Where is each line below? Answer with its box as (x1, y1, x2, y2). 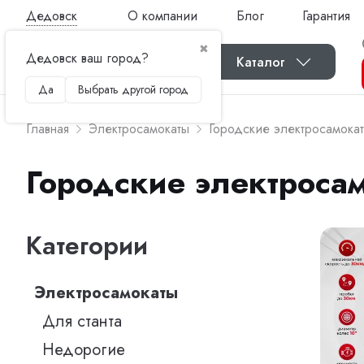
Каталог (236, 52, 285, 71)
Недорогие (42, 338, 125, 362)
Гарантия (302, 6, 351, 25)
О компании (128, 6, 197, 25)
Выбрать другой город (78, 80, 188, 97)
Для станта (42, 310, 122, 333)
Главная (26, 119, 69, 138)
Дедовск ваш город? (26, 48, 149, 67)
